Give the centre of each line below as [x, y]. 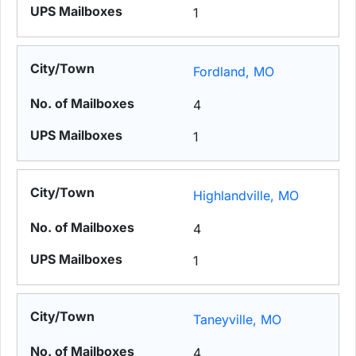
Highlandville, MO [246, 196]
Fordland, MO [234, 72]
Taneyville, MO [238, 320]
